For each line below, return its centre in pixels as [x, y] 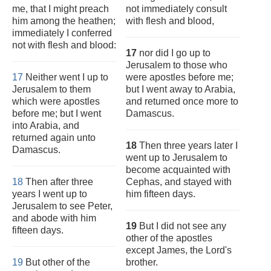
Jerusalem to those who [177, 65]
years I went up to [50, 194]
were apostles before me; [180, 77]
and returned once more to [182, 101]
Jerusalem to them [51, 89]
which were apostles [56, 101]
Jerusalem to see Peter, [62, 206]
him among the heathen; [64, 21]
